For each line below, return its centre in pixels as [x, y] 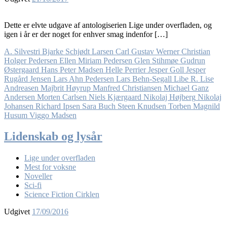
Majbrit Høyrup [66, 88]
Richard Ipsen [58, 106]
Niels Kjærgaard [115, 97]
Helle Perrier [126, 69]
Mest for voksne [50, 167]
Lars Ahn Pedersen [84, 79]
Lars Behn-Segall [144, 79]
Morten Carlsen [62, 97]
